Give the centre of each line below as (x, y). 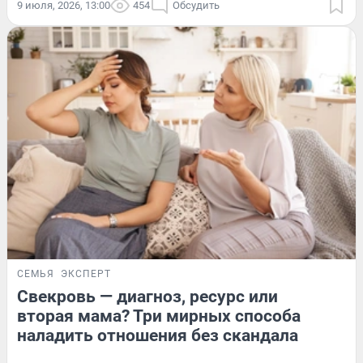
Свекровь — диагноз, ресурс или (147, 297)
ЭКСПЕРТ (86, 274)
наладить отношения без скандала (158, 336)
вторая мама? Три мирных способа (159, 316)
